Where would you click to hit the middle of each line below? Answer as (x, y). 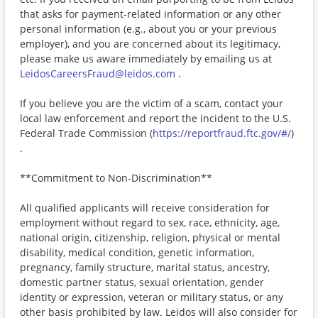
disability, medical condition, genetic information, (137, 252)
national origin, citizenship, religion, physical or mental (150, 237)
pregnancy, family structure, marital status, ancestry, (145, 267)
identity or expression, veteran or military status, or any (152, 297)
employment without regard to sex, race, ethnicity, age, (150, 223)
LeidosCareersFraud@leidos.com (98, 73)
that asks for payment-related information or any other (150, 14)
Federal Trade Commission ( (86, 133)
